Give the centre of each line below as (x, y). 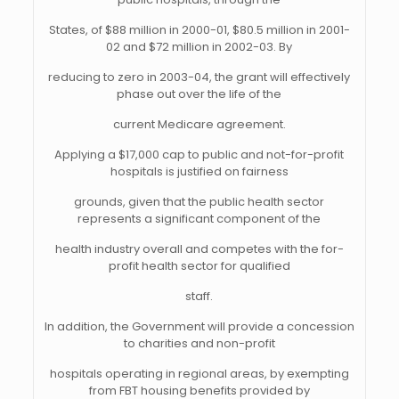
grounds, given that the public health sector (199, 202)
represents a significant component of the (199, 219)
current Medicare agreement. (199, 124)
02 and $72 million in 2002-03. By (199, 47)
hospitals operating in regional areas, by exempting (199, 374)
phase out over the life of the (199, 94)
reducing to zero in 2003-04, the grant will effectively (199, 77)
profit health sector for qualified (199, 266)
